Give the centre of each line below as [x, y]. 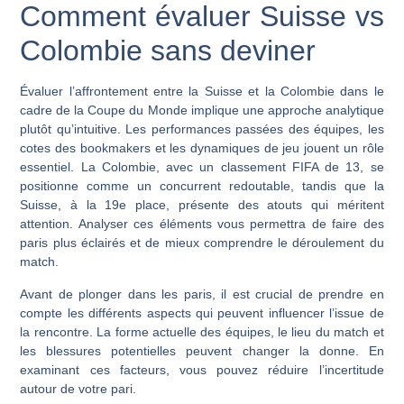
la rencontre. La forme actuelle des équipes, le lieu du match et [202, 331]
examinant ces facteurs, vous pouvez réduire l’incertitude [202, 369]
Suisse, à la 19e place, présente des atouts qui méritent [202, 205]
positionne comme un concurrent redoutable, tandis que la [202, 186]
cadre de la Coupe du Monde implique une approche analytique [202, 110]
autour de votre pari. [78, 388]
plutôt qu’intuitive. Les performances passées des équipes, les [202, 129]
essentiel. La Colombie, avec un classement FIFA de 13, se [202, 167]
